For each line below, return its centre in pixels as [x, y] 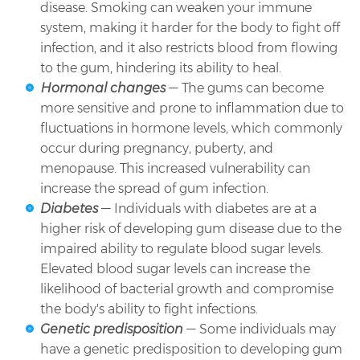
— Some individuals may [261, 329]
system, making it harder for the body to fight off [190, 28]
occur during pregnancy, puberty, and [157, 149]
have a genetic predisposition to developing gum [191, 350]
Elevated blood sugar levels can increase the [175, 269]
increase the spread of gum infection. [154, 189]
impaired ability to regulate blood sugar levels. [182, 249]
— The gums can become [246, 88]
